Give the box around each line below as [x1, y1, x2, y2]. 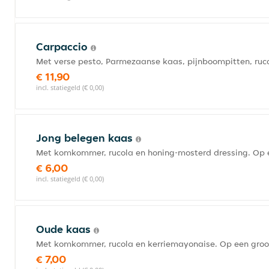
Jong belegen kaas [36, 131, 136, 145]
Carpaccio [36, 40, 91, 53]
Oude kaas [36, 222, 94, 236]
